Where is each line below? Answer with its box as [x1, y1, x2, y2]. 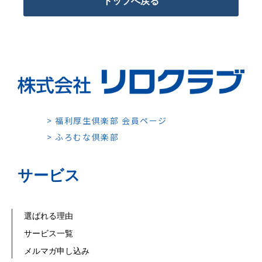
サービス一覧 [24, 229, 73, 239]
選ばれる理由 [24, 211, 73, 221]
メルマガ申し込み [24, 246, 89, 256]
